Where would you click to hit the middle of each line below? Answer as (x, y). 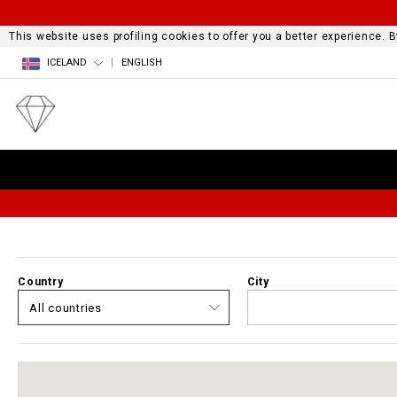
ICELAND (67, 63)
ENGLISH (142, 63)
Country (41, 282)
